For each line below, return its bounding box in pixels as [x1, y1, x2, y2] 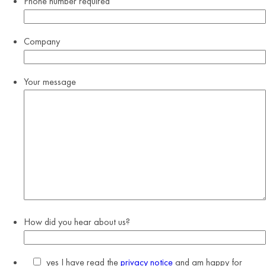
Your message [24, 75, 76, 88]
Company [24, 35, 60, 47]
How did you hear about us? [24, 216, 130, 228]
